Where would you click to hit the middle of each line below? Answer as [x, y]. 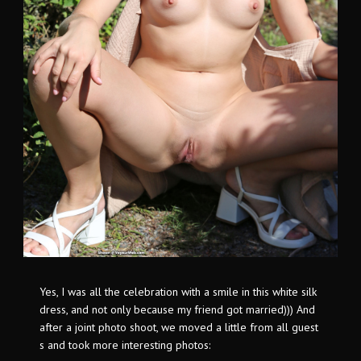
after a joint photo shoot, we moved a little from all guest [179, 328]
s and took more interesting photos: [125, 345]
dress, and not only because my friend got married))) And [177, 310]
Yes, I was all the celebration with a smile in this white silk [178, 292]
